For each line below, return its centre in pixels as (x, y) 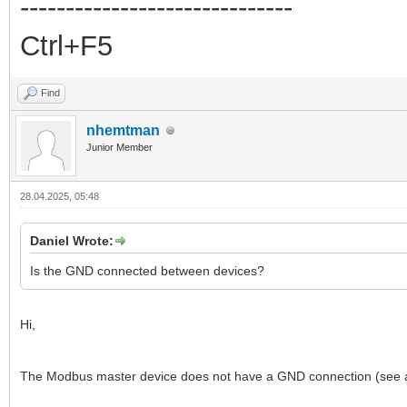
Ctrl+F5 (66, 46)
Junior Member (119, 148)
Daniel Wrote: (72, 241)
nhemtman (123, 131)
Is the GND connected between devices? (147, 271)
